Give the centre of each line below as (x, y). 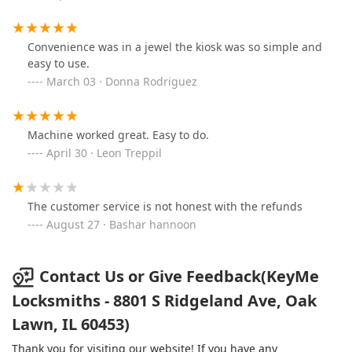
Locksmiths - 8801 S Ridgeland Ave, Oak (164, 301)
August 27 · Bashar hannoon (121, 224)
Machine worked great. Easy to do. (118, 134)
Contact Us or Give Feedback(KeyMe (179, 276)
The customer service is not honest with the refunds (165, 206)
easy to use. (59, 63)
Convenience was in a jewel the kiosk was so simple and (175, 46)
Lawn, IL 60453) (71, 324)
